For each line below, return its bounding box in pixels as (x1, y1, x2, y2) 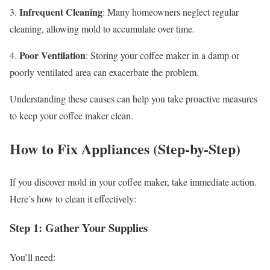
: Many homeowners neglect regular (102, 5, 239, 18)
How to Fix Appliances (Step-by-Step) (10, 137, 240, 159)
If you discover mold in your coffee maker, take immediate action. (10, 175, 257, 188)
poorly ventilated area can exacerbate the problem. (10, 65, 199, 78)
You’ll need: (10, 251, 55, 264)
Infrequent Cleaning (19, 4, 102, 19)
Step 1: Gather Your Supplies (10, 219, 148, 236)
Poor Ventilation (19, 48, 86, 62)
